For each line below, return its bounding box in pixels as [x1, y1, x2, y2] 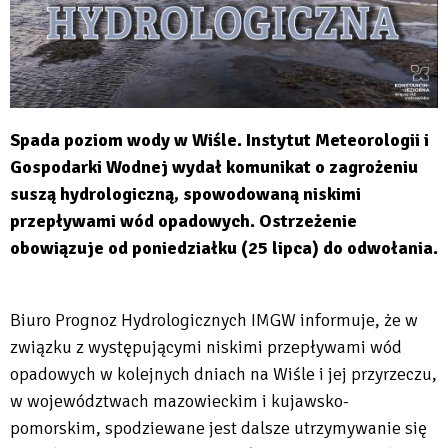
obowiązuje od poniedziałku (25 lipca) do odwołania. [10, 236, 438, 259]
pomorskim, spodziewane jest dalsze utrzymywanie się [10, 416, 427, 439]
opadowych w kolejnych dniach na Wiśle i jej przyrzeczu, [10, 362, 437, 385]
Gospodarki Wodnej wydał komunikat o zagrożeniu [10, 155, 418, 178]
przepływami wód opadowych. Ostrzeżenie [10, 209, 357, 232]
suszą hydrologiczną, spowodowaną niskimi [10, 182, 361, 205]
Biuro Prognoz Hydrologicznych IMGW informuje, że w [10, 308, 418, 331]
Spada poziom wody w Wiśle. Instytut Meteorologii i [10, 128, 429, 151]
